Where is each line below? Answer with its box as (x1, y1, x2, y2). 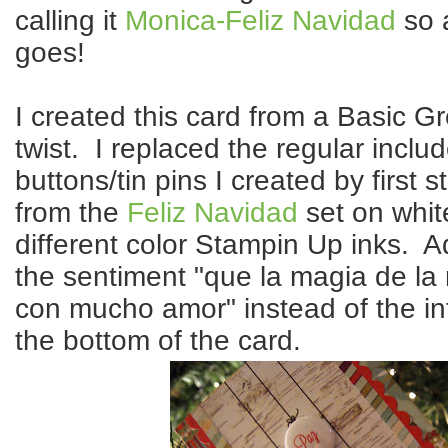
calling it (15, 5, 125, 37)
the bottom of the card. (15, 325, 301, 357)
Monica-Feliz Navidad (125, 5, 396, 37)
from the (15, 197, 127, 229)
